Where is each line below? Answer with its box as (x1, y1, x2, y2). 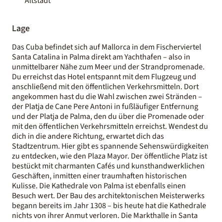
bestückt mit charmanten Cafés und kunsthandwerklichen (12, 160, 205, 171)
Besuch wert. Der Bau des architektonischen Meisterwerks (12, 190, 205, 201)
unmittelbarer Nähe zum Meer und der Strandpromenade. (12, 61, 205, 72)
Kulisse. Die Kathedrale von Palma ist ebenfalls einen (12, 180, 186, 191)
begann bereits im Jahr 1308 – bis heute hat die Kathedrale (12, 200, 206, 211)
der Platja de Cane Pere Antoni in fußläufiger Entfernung (12, 101, 198, 112)
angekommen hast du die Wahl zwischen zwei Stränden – (12, 91, 202, 102)
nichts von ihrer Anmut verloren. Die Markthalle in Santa (12, 210, 198, 221)
